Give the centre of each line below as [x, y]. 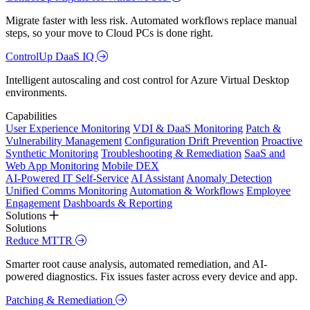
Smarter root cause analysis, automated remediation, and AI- [136, 264]
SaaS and [265, 154]
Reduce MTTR [40, 241]
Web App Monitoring [52, 166]
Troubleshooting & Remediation [171, 154]
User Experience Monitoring [68, 129]
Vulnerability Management [64, 141]
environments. [36, 93]
